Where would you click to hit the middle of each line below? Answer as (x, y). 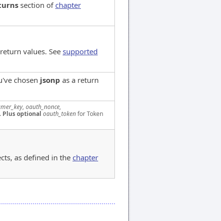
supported (80, 51)
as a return (79, 80)
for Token (90, 114)
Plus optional (22, 114)
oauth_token (59, 114)
